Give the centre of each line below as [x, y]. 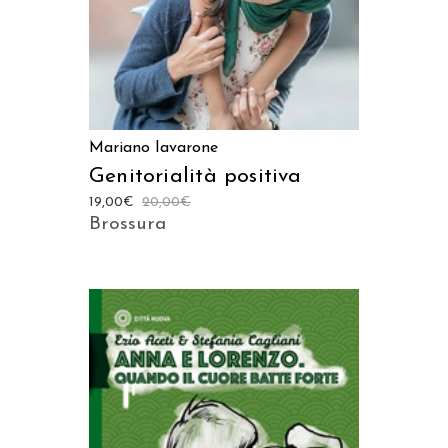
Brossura [127, 224]
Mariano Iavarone [153, 147]
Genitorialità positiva [195, 176]
